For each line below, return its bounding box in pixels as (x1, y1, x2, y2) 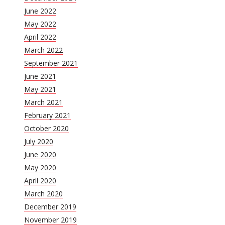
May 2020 (24, 163, 56, 173)
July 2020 (24, 137, 53, 147)
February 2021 (24, 110, 71, 121)
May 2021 (24, 84, 56, 94)
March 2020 (24, 189, 63, 199)
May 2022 (24, 19, 56, 29)
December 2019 (24, 202, 76, 212)
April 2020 (24, 176, 56, 186)
